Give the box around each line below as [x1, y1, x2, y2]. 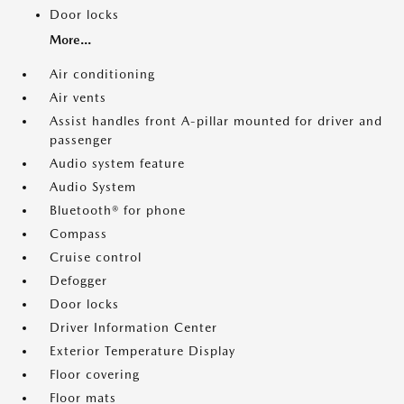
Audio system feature [50, 156, 185, 171]
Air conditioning [50, 67, 155, 82]
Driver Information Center [50, 320, 217, 335]
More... [50, 32, 91, 48]
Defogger [50, 273, 107, 289]
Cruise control [50, 250, 142, 265]
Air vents [50, 90, 106, 106]
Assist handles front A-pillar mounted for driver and [50, 114, 382, 129]
